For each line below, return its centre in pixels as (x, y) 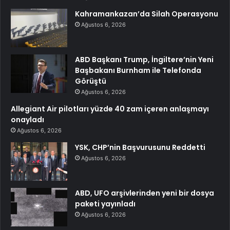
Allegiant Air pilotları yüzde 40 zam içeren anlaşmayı (110, 109)
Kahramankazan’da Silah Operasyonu (147, 14)
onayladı (27, 120)
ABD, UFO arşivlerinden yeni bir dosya (145, 193)
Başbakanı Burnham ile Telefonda (138, 71)
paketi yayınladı (105, 204)
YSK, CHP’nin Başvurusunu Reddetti (140, 148)
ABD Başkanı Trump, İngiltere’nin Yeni (144, 60)
